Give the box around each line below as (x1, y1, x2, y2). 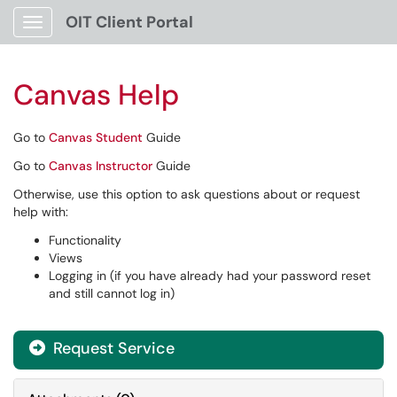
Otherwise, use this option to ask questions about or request (13, 186, 360, 202)
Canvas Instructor (49, 158, 152, 174)
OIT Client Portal (66, 12, 193, 33)
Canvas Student (49, 129, 143, 145)
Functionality (49, 232, 121, 248)
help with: (13, 204, 68, 220)
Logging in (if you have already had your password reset (49, 268, 370, 284)
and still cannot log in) (49, 285, 175, 301)
